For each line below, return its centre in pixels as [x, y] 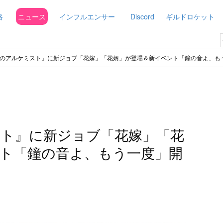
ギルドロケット [190, 16]
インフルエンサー [87, 16]
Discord [142, 16]
